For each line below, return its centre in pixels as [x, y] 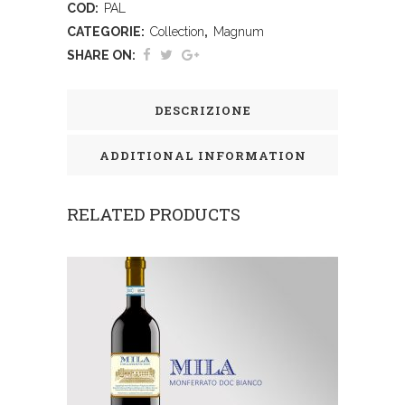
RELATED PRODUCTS [154, 213]
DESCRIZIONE [202, 110]
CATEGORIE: [107, 31]
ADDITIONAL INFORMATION [202, 155]
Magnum [239, 31]
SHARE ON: [101, 55]
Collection [177, 31]
